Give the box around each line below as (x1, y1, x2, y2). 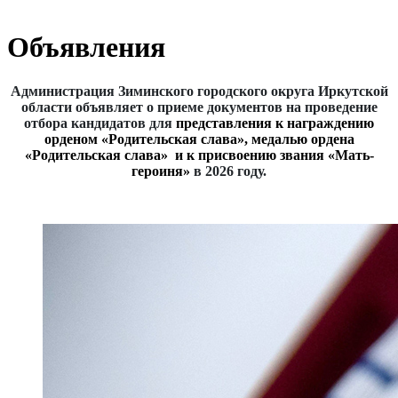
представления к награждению (176, 115, 374, 131)
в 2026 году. (194, 163, 267, 179)
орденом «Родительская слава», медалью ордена (44, 131, 354, 147)
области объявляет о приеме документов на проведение (20, 99, 378, 115)
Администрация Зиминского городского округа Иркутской (10, 83, 388, 99)
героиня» (131, 163, 194, 179)
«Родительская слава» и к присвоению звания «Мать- (24, 147, 374, 163)
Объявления (7, 31, 165, 64)
